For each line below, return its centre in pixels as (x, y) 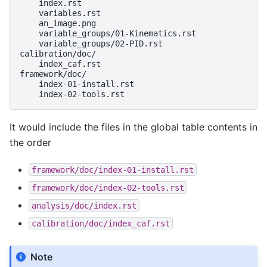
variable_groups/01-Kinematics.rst (108, 34)
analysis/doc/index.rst (84, 205)
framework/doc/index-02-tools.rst (108, 187)
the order (30, 143)
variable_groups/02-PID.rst (91, 44)
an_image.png (58, 24)
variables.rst (60, 13)
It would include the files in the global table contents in (133, 127)
